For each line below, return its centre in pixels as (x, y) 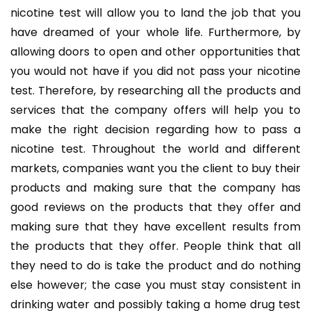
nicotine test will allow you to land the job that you (155, 12)
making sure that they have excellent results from (155, 226)
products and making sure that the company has (155, 187)
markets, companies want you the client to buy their (155, 168)
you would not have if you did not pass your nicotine (155, 71)
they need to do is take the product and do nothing (155, 265)
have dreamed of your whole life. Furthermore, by (155, 32)
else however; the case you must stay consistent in (155, 285)
